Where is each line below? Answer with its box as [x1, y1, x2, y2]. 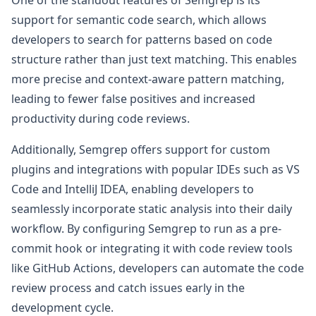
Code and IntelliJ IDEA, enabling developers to [11, 181, 254, 197]
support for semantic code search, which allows [11, 11, 267, 28]
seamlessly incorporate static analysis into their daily [11, 200, 292, 217]
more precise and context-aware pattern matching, [11, 71, 284, 87]
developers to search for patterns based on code [11, 31, 272, 47]
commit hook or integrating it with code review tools [11, 240, 293, 256]
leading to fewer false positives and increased [11, 90, 255, 107]
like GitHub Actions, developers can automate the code [11, 260, 304, 276]
